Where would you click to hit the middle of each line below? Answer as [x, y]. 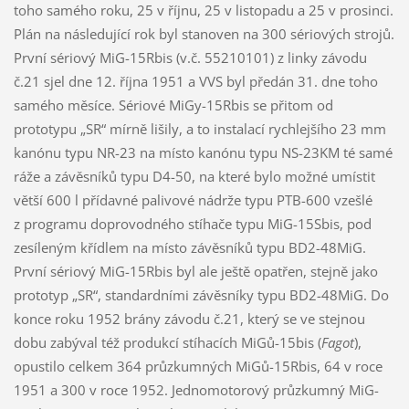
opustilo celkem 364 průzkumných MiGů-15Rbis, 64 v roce [198, 366]
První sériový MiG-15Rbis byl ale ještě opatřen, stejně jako [195, 271]
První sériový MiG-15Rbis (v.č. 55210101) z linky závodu [190, 57]
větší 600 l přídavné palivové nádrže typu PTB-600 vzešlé [193, 199]
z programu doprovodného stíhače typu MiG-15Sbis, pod [192, 223]
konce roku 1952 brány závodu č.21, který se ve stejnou [189, 318]
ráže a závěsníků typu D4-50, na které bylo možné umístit [194, 176]
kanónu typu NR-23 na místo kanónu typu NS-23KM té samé [203, 152]
